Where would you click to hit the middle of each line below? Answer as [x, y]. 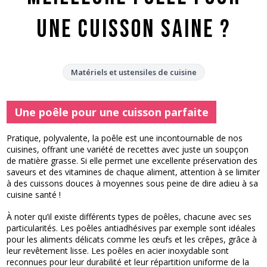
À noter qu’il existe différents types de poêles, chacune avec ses [129, 217]
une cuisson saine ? [133, 29]
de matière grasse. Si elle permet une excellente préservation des [132, 160]
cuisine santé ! [34, 194]
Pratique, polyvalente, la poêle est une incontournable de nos [125, 138]
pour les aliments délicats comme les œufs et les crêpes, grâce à [132, 240]
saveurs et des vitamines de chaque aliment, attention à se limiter [133, 172]
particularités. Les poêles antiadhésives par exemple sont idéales [131, 228]
